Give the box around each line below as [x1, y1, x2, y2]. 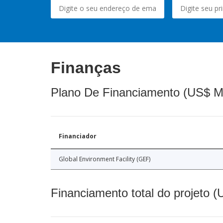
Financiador [59, 132, 97, 141]
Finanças [51, 59, 121, 77]
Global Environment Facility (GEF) [59, 155, 150, 164]
